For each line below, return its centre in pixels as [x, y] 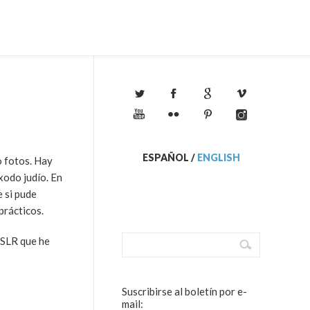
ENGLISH [218, 157]
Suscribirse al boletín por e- [184, 291]
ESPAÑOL [165, 157]
